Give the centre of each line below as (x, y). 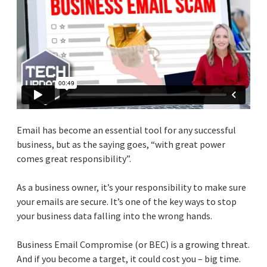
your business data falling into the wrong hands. (114, 216)
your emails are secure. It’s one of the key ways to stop (127, 202)
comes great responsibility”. (74, 159)
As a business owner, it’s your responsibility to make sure (131, 187)
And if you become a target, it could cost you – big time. (129, 259)
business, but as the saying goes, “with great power (121, 145)
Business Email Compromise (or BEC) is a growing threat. (133, 245)
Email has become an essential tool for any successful (126, 130)
